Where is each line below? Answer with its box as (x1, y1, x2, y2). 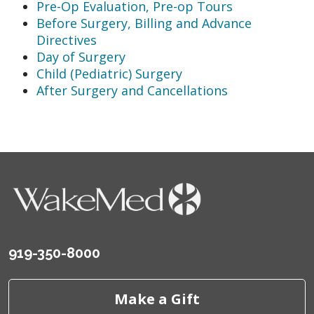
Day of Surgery (36, 48, 125, 65)
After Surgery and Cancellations (36, 81, 228, 99)
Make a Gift (114, 289, 200, 309)
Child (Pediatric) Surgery (36, 64, 182, 82)
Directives (36, 31, 97, 48)
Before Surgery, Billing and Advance (36, 14, 252, 32)
